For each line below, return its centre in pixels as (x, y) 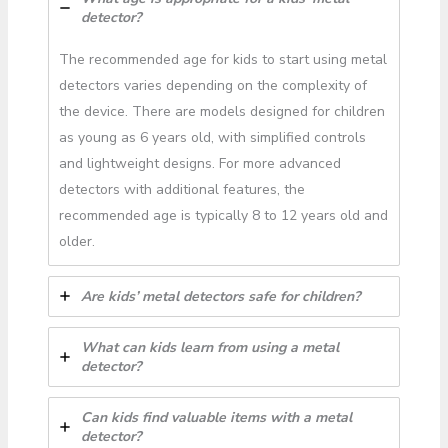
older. (76, 241)
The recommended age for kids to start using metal (222, 59)
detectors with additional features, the (181, 189)
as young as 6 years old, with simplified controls (212, 137)
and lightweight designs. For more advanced (199, 163)
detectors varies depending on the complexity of (212, 85)
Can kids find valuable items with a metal (216, 417)
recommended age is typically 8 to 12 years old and (223, 215)
